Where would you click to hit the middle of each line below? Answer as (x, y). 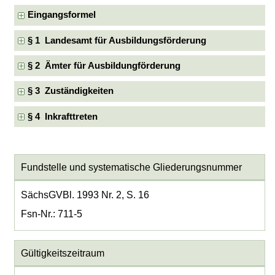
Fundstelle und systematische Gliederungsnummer (131, 167)
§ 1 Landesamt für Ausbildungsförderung (117, 40)
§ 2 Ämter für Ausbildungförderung (104, 65)
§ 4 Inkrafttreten (63, 116)
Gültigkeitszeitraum (62, 253)
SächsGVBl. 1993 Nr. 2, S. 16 (85, 195)
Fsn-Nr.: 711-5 (51, 214)
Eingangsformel (62, 15)
